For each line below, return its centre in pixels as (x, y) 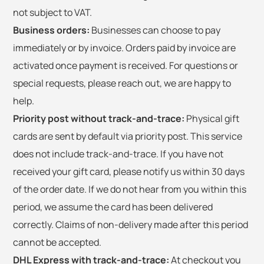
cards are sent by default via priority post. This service (128, 136)
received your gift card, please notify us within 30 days (129, 171)
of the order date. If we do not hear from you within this (130, 189)
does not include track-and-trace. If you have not (118, 154)
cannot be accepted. (57, 242)
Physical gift (212, 118)
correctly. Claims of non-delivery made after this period (131, 225)
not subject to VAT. (52, 12)
